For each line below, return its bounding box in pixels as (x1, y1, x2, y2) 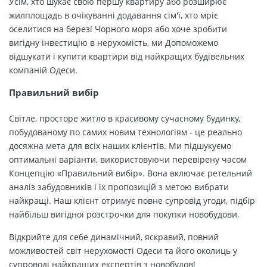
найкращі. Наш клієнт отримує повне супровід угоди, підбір (9, 194, 255, 206)
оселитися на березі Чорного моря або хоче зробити (9, 23, 227, 35)
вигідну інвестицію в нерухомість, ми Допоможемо (9, 36, 218, 48)
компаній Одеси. (9, 64, 77, 76)
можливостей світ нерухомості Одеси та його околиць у (9, 244, 237, 256)
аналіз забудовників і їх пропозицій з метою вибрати (9, 181, 229, 193)
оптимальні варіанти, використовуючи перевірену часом (9, 153, 247, 165)
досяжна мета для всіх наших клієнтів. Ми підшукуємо (9, 139, 231, 151)
